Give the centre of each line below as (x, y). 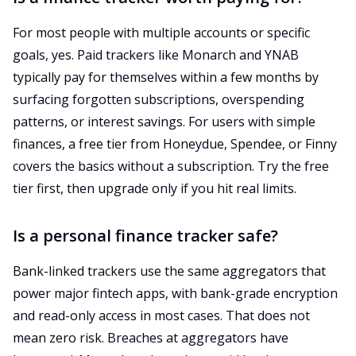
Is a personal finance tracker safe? (145, 236)
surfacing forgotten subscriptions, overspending (159, 99)
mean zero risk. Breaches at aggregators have (151, 338)
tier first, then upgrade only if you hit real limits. (155, 188)
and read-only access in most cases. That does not (161, 315)
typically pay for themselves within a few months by (166, 77)
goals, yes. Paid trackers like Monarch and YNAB (156, 55)
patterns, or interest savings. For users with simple (164, 122)
